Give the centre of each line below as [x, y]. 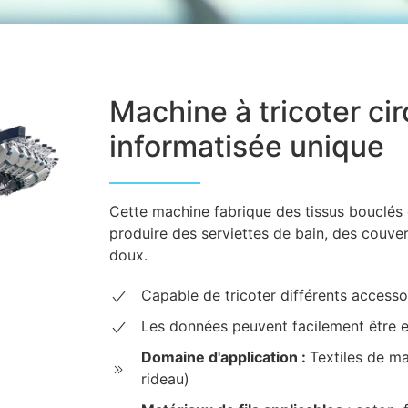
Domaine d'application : [225, 357]
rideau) [165, 379]
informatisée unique [247, 147]
